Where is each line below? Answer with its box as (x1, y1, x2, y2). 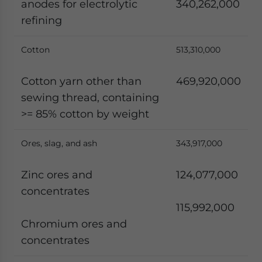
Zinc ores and (21, 168, 92, 181)
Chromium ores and (21, 218, 127, 230)
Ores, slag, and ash (21, 138, 97, 149)
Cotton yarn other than (21, 75, 142, 87)
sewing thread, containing (21, 91, 159, 104)
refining (21, 14, 62, 26)
